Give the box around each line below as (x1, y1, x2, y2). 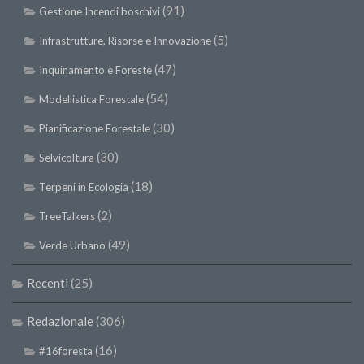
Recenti (27, 275, 68, 291)
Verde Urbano (39, 239, 106, 253)
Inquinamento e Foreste (39, 63, 152, 77)
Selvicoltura (39, 151, 94, 165)
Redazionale (27, 314, 93, 329)
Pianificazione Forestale (39, 122, 150, 136)
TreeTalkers (39, 210, 95, 223)
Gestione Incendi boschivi (39, 5, 160, 19)
